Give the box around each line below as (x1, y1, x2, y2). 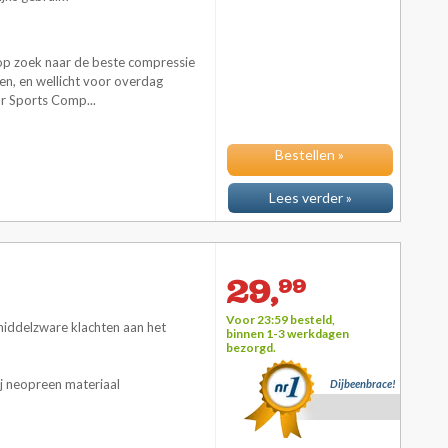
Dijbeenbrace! (330, 377, 396, 390)
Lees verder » (269, 189, 352, 206)
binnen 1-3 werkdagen (226, 326, 349, 341)
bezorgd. (226, 340, 276, 355)
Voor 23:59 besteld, (226, 312, 335, 327)
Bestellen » (276, 152, 345, 169)
